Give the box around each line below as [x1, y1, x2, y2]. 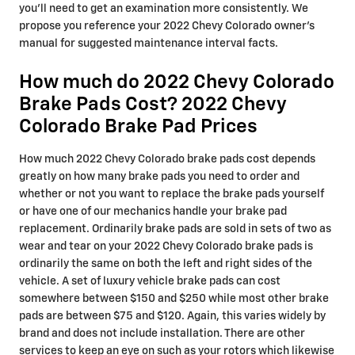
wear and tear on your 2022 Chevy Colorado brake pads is [19, 241, 313, 252]
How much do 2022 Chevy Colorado [19, 73, 334, 92]
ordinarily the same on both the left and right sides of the [19, 258, 312, 269]
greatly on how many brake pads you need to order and [19, 171, 300, 182]
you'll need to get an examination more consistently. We [19, 3, 308, 14]
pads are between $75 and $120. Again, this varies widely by [19, 311, 326, 322]
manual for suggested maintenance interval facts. [19, 38, 278, 49]
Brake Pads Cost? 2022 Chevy [19, 95, 287, 114]
